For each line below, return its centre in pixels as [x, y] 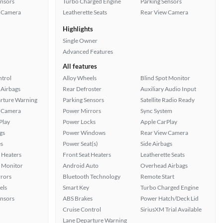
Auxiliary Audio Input [168, 89]
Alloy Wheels [80, 78]
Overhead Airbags [164, 166]
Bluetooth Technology [92, 176]
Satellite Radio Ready [167, 100]
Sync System [156, 111]
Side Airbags [156, 144]
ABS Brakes [78, 198]
